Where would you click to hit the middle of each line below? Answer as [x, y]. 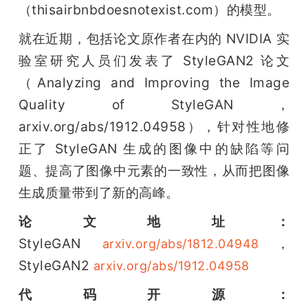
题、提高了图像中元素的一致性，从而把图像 [154, 171]
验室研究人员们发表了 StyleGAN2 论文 [154, 61]
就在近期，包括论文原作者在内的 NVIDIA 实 [154, 39]
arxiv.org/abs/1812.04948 [180, 244]
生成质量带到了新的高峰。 [99, 193]
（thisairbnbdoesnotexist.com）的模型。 [149, 10]
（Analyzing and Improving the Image [154, 83]
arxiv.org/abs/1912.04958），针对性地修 [154, 127]
